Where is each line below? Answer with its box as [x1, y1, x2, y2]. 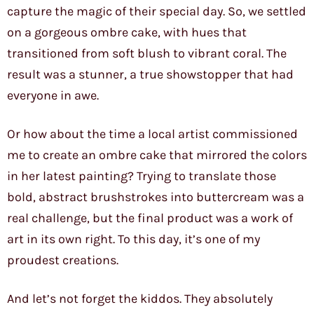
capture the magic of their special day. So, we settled [7, 4, 306, 20]
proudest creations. [7, 252, 118, 268]
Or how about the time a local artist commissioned [7, 126, 298, 142]
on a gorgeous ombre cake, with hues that [7, 25, 247, 41]
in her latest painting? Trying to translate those [7, 168, 276, 184]
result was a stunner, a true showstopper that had [7, 67, 294, 83]
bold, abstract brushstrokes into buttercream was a [7, 189, 304, 205]
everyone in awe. [7, 88, 99, 104]
